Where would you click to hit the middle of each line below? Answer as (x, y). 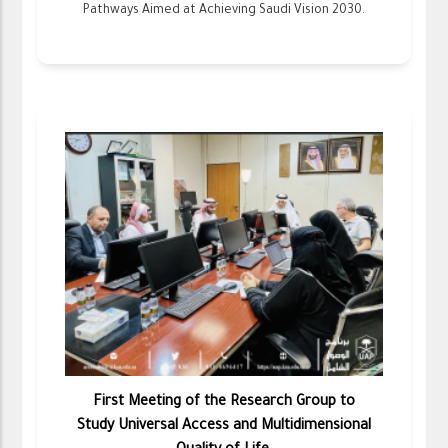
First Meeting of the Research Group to (224, 402)
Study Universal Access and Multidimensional (224, 426)
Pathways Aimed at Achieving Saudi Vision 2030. (224, 10)
